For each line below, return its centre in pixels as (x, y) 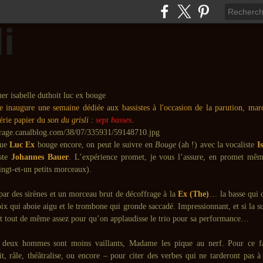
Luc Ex (21, 145)
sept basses (114, 120)
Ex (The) (193, 194)
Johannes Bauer (38, 157)
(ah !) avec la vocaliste (215, 145)
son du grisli (68, 120)
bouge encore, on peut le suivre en (96, 145)
